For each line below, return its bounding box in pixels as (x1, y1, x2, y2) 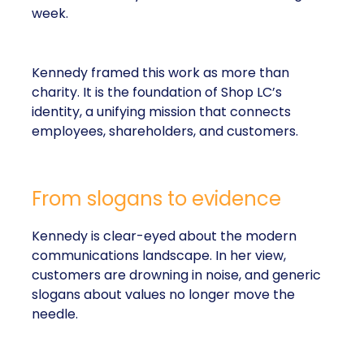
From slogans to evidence (32, 185, 281, 212)
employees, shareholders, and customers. (32, 122, 298, 141)
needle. (32, 305, 78, 323)
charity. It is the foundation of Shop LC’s (32, 83, 282, 102)
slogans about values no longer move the (32, 285, 295, 304)
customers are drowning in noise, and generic (32, 266, 321, 284)
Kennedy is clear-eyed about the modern (32, 227, 297, 245)
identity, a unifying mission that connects (32, 102, 291, 121)
